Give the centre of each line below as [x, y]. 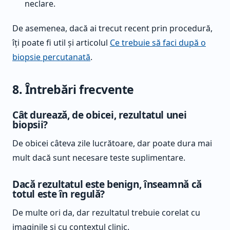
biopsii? [30, 125]
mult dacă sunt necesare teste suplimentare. [99, 158]
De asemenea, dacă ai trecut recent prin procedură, [112, 28]
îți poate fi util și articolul [61, 42]
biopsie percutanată [51, 57]
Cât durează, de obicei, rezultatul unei [100, 115]
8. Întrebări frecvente [73, 90]
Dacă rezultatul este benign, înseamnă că [107, 184]
